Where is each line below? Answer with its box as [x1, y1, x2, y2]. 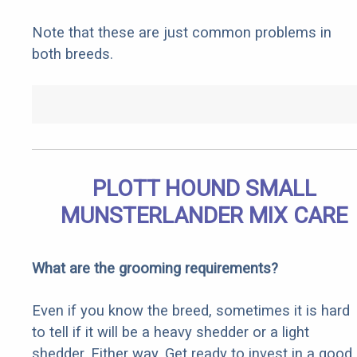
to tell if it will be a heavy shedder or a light [32, 324, 309, 341]
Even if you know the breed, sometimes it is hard [32, 302, 350, 320]
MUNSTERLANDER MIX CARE [61, 202, 347, 229]
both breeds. [32, 45, 113, 63]
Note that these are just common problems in [32, 24, 331, 41]
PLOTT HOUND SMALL [92, 175, 316, 202]
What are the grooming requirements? [32, 260, 278, 277]
